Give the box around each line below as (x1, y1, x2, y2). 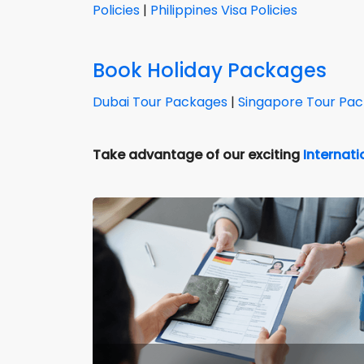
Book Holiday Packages (93, 56, 327, 84)
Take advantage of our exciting (93, 145, 303, 164)
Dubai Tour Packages (93, 92, 227, 111)
